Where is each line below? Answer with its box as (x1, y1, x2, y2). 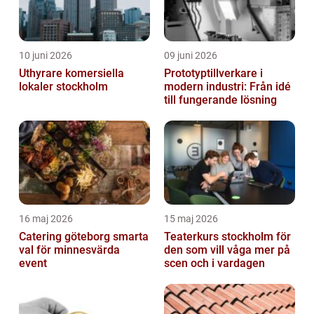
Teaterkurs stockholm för (164, 230, 291, 244)
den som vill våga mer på (164, 243, 290, 257)
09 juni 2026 (164, 50, 217, 62)
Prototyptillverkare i (164, 67, 263, 81)
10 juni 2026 (19, 50, 72, 62)
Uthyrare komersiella (19, 67, 124, 81)
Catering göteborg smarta (19, 230, 113, 244)
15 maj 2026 (164, 213, 218, 225)
